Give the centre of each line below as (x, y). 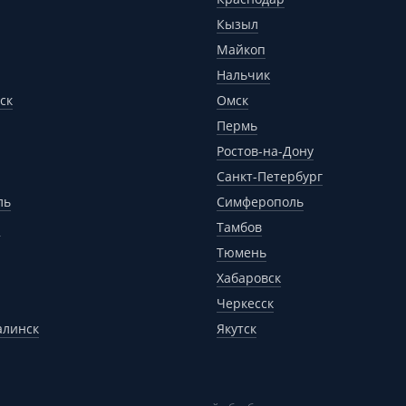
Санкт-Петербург (270, 176)
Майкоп (241, 49)
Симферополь (260, 201)
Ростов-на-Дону (265, 150)
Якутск (237, 328)
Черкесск (245, 303)
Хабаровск (249, 277)
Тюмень (242, 252)
